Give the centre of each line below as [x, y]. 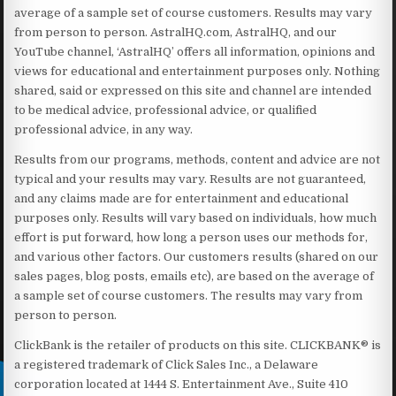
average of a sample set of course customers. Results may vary [194, 12]
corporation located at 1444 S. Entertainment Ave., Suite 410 [182, 384]
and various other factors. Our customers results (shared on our [197, 256]
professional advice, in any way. [104, 129]
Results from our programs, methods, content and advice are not [198, 159]
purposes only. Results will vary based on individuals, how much [196, 217]
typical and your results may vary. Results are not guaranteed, [190, 179]
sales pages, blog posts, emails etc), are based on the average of [194, 276]
